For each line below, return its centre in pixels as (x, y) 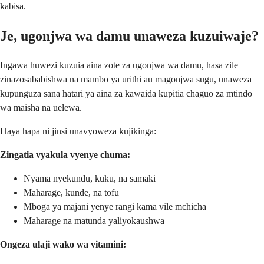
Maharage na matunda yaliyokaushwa (94, 220)
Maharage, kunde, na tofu (71, 192)
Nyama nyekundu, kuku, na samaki (90, 178)
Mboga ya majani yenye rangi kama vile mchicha (115, 206)
